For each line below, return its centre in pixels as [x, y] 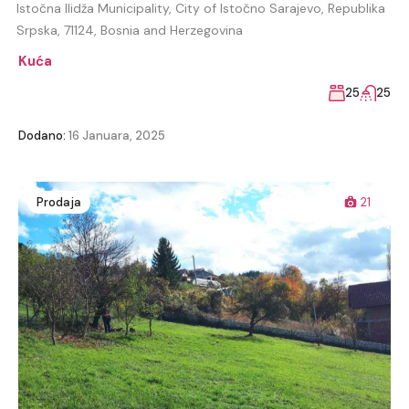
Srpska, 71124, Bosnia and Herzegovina [130, 31]
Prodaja [59, 203]
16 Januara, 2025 [115, 136]
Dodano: [42, 136]
